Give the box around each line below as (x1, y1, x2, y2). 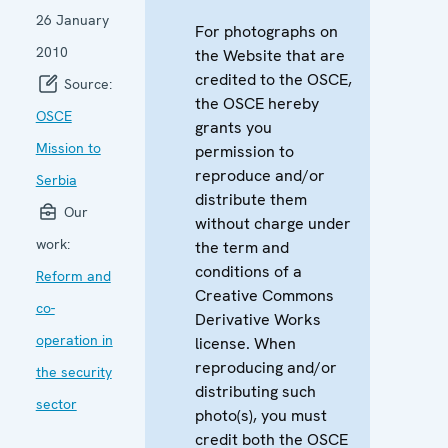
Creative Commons (194, 284, 334, 306)
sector (35, 394, 77, 413)
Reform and (35, 266, 111, 285)
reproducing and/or (194, 356, 337, 378)
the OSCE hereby (194, 92, 319, 114)
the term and (194, 236, 289, 258)
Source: (59, 74, 112, 93)
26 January (35, 10, 109, 29)
